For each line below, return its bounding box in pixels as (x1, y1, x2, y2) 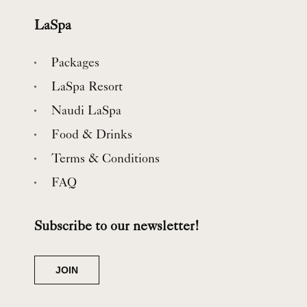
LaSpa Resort (51, 82, 123, 95)
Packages (51, 58, 99, 71)
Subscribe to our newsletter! (34, 220, 199, 234)
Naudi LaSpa (51, 106, 121, 119)
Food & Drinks (51, 130, 132, 143)
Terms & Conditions (51, 153, 160, 167)
